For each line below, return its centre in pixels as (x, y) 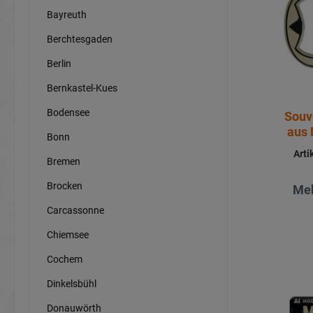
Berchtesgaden (80, 39)
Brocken (65, 185)
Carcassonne (75, 210)
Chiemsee (68, 234)
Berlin (59, 63)
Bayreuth (67, 14)
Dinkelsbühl (72, 283)
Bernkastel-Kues (82, 88)
